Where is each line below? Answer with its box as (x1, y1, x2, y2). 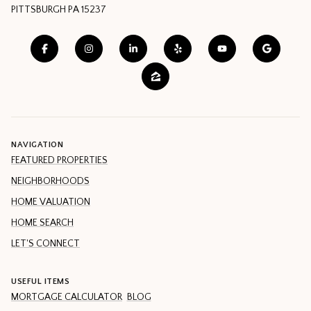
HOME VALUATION (11, 196, 90, 208)
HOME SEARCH (11, 217, 74, 229)
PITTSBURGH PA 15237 (11, 3, 106, 15)
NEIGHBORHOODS (11, 176, 90, 187)
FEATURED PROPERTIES (11, 155, 108, 167)
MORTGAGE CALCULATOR (11, 292, 122, 303)
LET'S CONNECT (11, 238, 80, 250)
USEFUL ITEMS (11, 277, 69, 287)
